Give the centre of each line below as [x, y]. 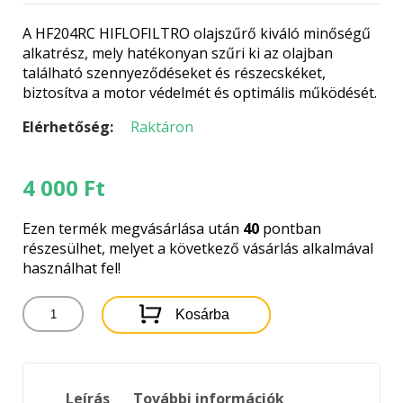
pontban [290, 229]
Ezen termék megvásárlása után [133, 229]
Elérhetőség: [68, 127]
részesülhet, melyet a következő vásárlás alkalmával [198, 249]
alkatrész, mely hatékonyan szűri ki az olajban [178, 54]
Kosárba [202, 315]
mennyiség [58, 365]
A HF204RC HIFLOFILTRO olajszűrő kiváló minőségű [197, 34]
